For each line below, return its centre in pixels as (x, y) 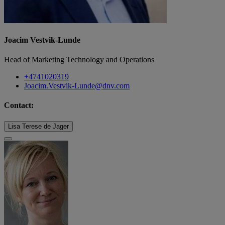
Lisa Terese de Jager (38, 126)
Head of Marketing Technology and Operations (79, 60)
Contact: (19, 105)
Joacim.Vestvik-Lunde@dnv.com (77, 86)
